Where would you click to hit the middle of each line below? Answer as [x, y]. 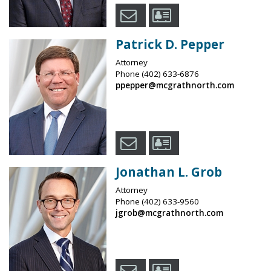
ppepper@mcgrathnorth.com [175, 85]
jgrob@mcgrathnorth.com [169, 213]
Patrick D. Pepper [170, 44]
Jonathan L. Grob [168, 171]
